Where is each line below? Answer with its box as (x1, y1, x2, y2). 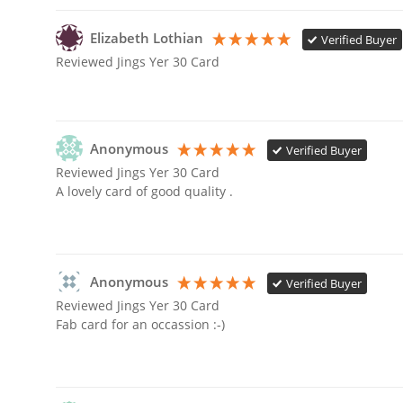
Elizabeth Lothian (90, 29, 203, 49)
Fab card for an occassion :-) (56, 316, 228, 334)
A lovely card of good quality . (56, 183, 233, 201)
